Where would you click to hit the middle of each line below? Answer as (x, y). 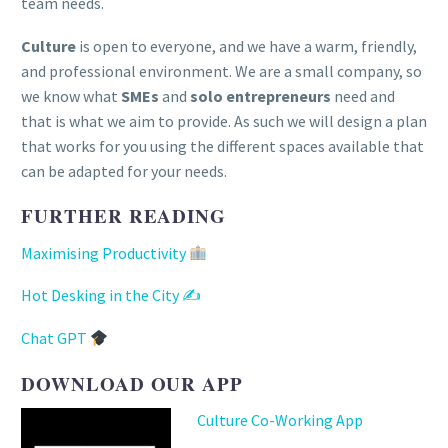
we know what (71, 95)
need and (363, 95)
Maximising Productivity (105, 252)
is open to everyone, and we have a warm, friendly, (246, 45)
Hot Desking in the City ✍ (111, 295)
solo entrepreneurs (260, 95)
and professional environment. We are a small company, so (221, 70)
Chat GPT (55, 337)
